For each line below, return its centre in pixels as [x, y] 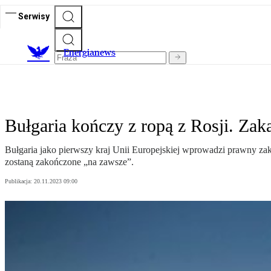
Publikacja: [19, 181]
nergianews [92, 53]
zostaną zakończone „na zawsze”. [69, 162]
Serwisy [34, 16]
